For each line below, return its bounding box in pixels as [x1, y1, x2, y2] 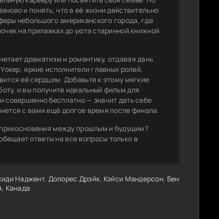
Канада [5, 183, 30, 193]
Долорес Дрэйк [48, 174, 100, 183]
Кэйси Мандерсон [103, 174, 164, 183]
